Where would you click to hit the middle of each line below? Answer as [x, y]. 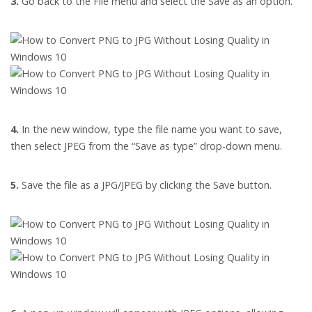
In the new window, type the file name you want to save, [150, 130]
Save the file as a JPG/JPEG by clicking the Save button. [145, 185]
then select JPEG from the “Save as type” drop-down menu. [146, 146]
